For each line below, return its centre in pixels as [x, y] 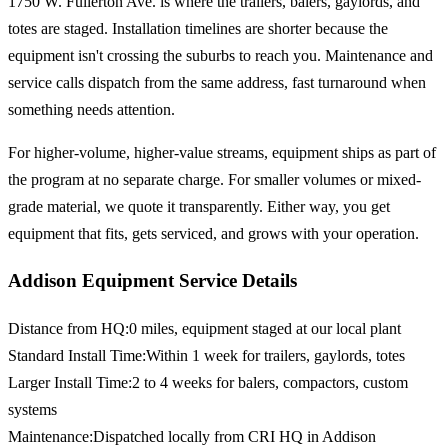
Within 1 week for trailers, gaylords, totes [275, 356]
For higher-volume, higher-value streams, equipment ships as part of [222, 152]
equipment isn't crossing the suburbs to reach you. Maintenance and [220, 55]
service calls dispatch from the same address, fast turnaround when [217, 82]
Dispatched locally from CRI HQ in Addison [234, 437]
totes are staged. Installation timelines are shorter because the [198, 28]
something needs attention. [91, 109]
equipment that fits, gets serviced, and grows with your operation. [213, 233]
